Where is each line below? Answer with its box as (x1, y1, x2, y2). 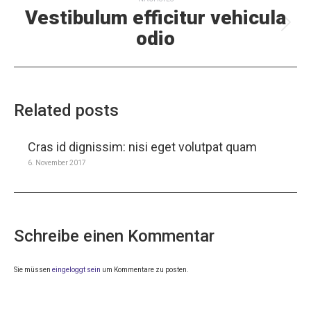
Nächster (154, 21, 206, 35)
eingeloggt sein (52, 266, 101, 274)
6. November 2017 (28, 159, 86, 167)
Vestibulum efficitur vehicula (25, 6, 286, 29)
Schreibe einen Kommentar (14, 226, 215, 246)
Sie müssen (14, 266, 52, 274)
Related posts (14, 101, 119, 120)
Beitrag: (154, 36, 196, 51)
